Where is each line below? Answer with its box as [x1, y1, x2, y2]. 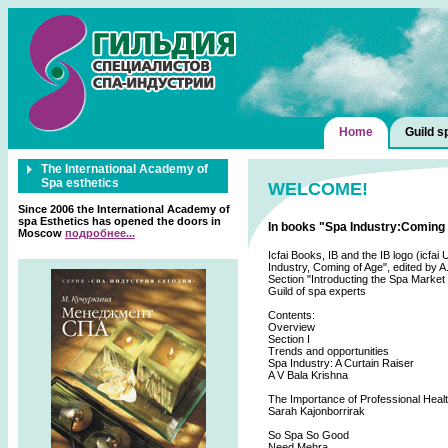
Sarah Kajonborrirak [268, 405, 365, 417]
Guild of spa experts [268, 285, 366, 297]
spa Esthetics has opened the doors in [18, 215, 221, 227]
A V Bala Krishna [268, 369, 348, 381]
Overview [268, 321, 315, 333]
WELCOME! [268, 179, 368, 199]
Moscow [18, 227, 62, 239]
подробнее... [65, 227, 135, 239]
